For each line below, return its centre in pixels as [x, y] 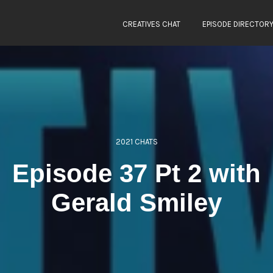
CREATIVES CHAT [151, 24]
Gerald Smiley [136, 203]
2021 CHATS [136, 142]
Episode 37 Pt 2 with [136, 173]
